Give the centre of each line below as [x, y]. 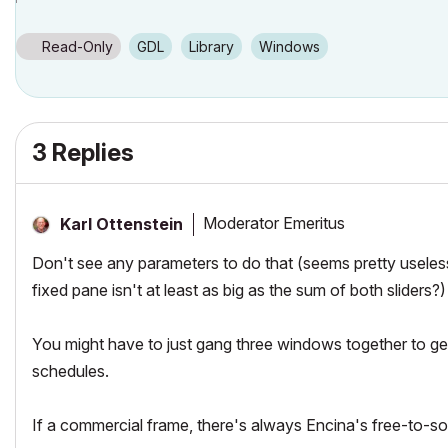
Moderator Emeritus [274, 223]
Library [215, 46]
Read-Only [77, 46]
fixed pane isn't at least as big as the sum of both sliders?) [239, 289]
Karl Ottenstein [121, 223]
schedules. [70, 370]
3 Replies [83, 152]
